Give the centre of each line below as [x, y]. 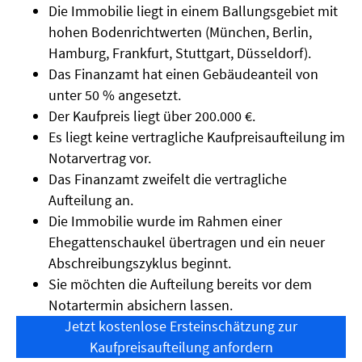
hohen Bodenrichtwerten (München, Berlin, [180, 32]
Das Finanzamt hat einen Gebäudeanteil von [183, 74]
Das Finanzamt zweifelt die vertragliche [168, 179]
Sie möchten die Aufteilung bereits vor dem [180, 284]
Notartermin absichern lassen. [141, 305]
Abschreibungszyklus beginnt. [140, 263]
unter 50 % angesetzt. [115, 95]
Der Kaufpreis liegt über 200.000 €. [152, 116]
